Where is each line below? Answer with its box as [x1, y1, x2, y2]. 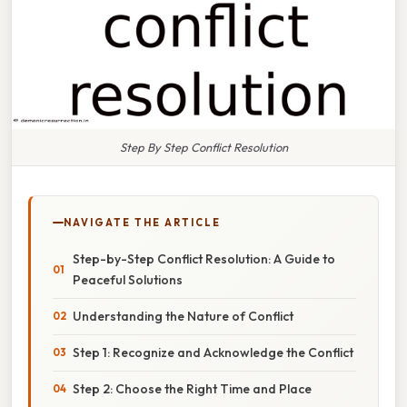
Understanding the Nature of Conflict [73, 307, 293, 324]
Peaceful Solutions [73, 271, 183, 288]
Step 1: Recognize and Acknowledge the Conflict [73, 343, 353, 361]
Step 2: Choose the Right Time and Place [73, 380, 312, 397]
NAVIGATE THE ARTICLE [64, 215, 221, 229]
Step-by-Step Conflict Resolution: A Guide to [73, 250, 335, 267]
